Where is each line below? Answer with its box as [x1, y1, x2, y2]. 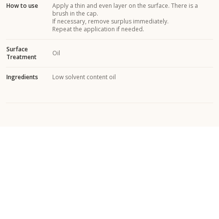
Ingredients [6, 72, 38, 81]
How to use [6, 1, 38, 10]
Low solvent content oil [52, 72, 116, 81]
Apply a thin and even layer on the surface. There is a [52, 1, 198, 10]
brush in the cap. [52, 9, 98, 18]
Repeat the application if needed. [52, 24, 144, 33]
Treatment [6, 52, 37, 61]
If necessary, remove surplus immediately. [52, 17, 169, 25]
